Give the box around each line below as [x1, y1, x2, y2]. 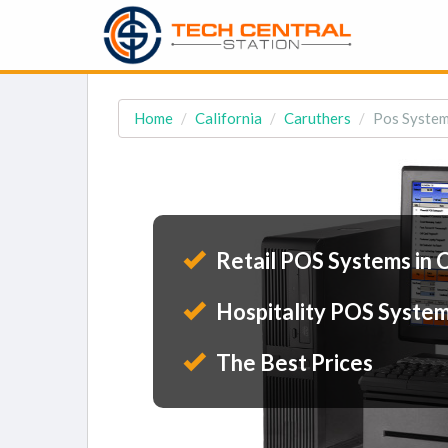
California [195, 109, 262, 127]
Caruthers [284, 109, 351, 127]
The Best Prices [212, 349, 373, 376]
